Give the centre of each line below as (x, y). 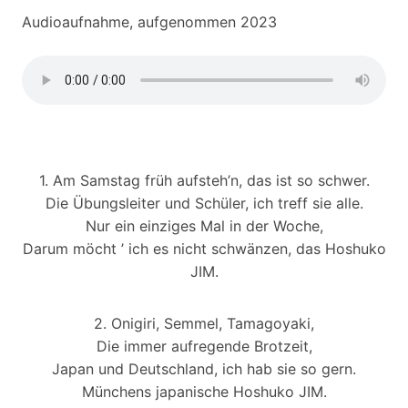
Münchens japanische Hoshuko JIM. (204, 392)
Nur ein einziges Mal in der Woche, (204, 226)
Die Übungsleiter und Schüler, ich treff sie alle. (204, 203)
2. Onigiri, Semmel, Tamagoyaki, (204, 323)
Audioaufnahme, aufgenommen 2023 (149, 22)
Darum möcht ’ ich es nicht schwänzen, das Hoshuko (204, 249)
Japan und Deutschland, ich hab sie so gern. (204, 369)
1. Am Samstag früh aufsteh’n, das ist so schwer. (204, 180)
